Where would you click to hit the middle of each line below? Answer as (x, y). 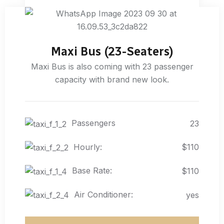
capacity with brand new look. (112, 79)
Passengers (93, 123)
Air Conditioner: (103, 194)
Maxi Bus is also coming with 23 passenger (112, 66)
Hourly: (88, 147)
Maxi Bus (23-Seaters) (112, 51)
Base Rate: (92, 171)
